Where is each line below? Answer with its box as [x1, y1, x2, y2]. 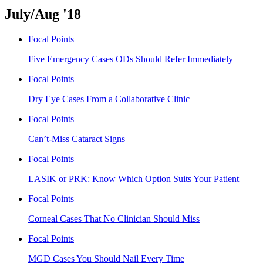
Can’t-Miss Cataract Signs [28, 133, 125, 144]
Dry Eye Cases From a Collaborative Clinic [28, 93, 190, 104]
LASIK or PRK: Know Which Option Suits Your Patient [28, 173, 239, 184]
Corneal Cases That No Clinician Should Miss [28, 213, 200, 224]
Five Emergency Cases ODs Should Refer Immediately [28, 53, 233, 64]
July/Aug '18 [5, 6, 81, 22]
